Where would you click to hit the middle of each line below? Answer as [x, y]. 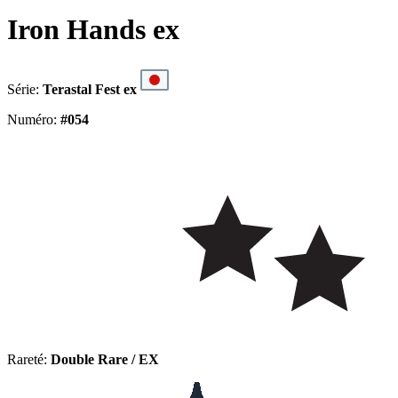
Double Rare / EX [105, 359]
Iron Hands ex [93, 30]
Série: [25, 89]
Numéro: [34, 119]
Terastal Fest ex [90, 89]
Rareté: [29, 359]
